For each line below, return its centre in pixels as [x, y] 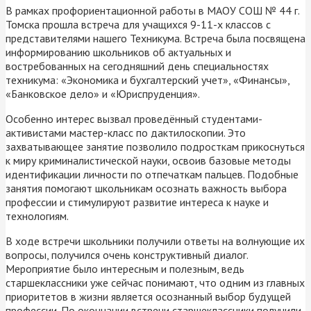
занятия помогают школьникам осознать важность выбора [146, 188]
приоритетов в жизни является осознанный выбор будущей [148, 296]
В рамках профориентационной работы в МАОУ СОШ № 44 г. [152, 10]
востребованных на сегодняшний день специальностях [137, 66]
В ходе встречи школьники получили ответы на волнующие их [155, 241]
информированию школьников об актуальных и [118, 52]
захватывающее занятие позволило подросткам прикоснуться [155, 146]
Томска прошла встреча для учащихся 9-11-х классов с [138, 24]
